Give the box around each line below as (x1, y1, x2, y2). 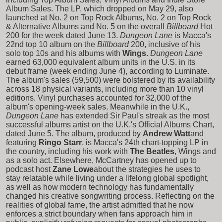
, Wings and (174, 147, 216, 156)
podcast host (6, 165, 51, 173)
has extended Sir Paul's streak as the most (60, 111, 209, 120)
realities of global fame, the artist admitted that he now (6, 200, 194, 209)
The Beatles (130, 147, 174, 156)
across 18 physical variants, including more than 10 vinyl (6, 84, 204, 93)
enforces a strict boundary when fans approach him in (6, 209, 193, 218)
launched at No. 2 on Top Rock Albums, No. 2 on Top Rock (6, 13, 211, 22)
